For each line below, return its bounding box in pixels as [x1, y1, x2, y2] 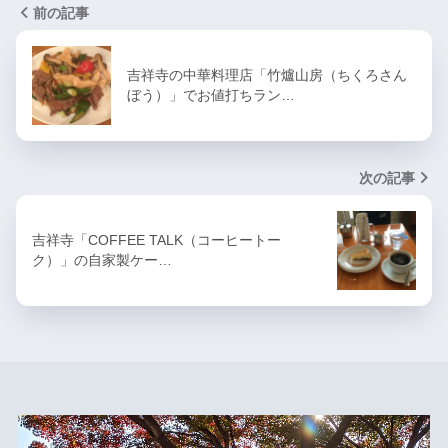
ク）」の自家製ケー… [32, 252, 172, 269]
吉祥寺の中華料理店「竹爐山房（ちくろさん [127, 67, 407, 84]
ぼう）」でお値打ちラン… [127, 87, 295, 104]
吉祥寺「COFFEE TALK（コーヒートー [32, 232, 281, 249]
